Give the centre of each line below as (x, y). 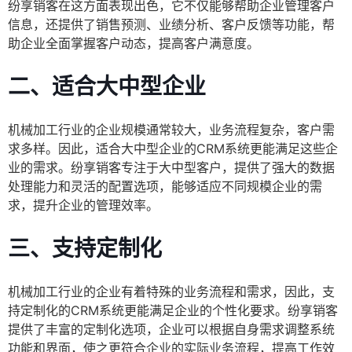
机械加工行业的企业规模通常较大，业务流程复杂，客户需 (171, 130)
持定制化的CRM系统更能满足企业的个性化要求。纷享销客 (173, 311)
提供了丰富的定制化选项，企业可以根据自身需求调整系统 (171, 330)
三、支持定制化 (85, 249)
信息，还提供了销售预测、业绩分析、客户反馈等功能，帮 (171, 25)
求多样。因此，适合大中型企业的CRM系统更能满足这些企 (173, 149)
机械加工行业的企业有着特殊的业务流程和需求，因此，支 (171, 292)
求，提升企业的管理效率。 (83, 205)
